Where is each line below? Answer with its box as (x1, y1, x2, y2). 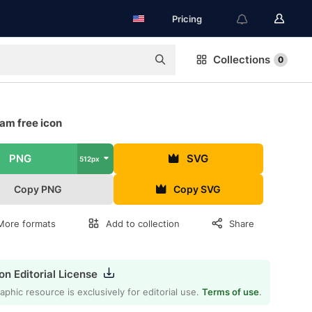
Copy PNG (14, 183, 63, 195)
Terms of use (202, 286, 259, 297)
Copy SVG (173, 183, 221, 195)
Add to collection (106, 218, 180, 229)
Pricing (172, 13, 202, 24)
